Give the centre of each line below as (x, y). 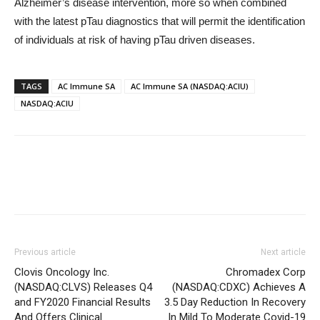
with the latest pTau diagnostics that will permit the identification (160, 21)
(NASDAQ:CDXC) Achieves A (239, 287)
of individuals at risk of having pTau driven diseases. (135, 40)
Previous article (45, 252)
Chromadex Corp (266, 272)
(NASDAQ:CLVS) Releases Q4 (83, 287)
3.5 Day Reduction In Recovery (235, 302)
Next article (283, 252)
